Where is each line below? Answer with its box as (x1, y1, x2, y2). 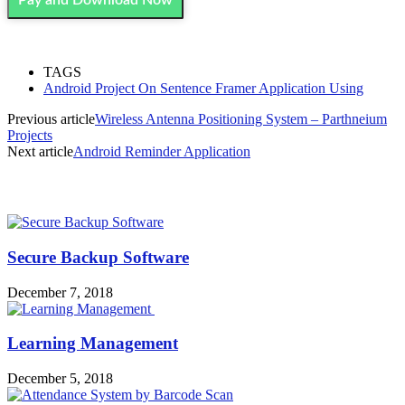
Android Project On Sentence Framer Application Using (43, 80, 363, 96)
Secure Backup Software (7, 248, 189, 268)
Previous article (7, 110, 95, 127)
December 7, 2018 (7, 284, 113, 300)
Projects (7, 127, 52, 143)
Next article (7, 143, 73, 159)
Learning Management (7, 334, 178, 353)
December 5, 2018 (7, 371, 113, 387)
